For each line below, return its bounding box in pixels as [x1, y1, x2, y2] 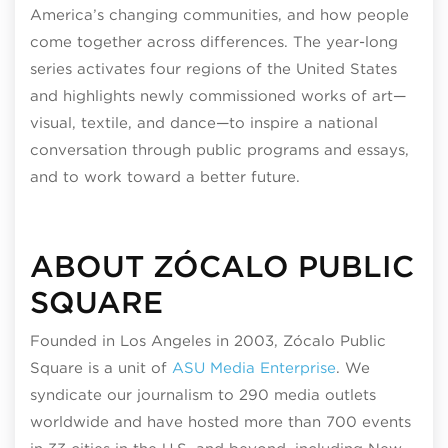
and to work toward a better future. [30, 168, 300, 186]
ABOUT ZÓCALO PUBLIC [30, 248, 414, 284]
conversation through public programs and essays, [30, 141, 409, 159]
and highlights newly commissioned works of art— [30, 87, 406, 105]
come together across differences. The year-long [30, 33, 398, 51]
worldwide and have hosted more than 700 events [30, 412, 411, 431]
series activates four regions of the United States [30, 60, 397, 78]
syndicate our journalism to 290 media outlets [30, 385, 376, 404]
